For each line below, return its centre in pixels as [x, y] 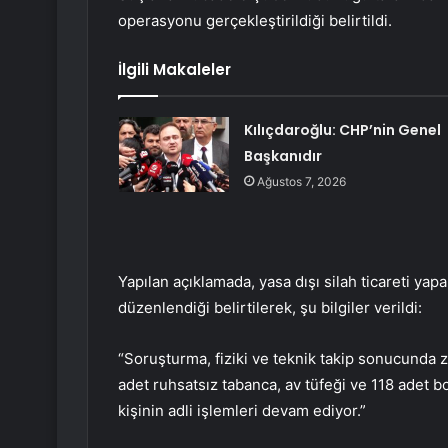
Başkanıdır [282, 156]
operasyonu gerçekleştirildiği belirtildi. [255, 21]
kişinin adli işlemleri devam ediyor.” [242, 411]
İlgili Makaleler [174, 70]
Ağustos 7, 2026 [301, 182]
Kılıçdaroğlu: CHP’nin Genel [342, 130]
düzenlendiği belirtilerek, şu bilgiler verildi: [270, 308]
